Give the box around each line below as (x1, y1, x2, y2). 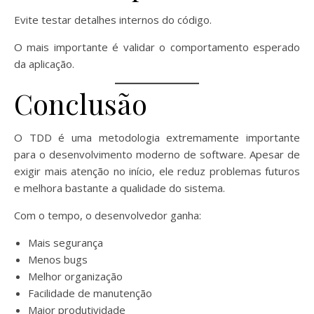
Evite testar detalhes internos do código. (14, 13, 212, 27)
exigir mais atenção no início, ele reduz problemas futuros (14, 164, 300, 179)
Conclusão (14, 85, 147, 123)
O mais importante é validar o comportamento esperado (14, 40, 300, 55)
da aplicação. (14, 57, 74, 71)
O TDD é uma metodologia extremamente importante (14, 130, 300, 145)
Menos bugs (28, 252, 88, 267)
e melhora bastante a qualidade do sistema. (14, 181, 225, 196)
